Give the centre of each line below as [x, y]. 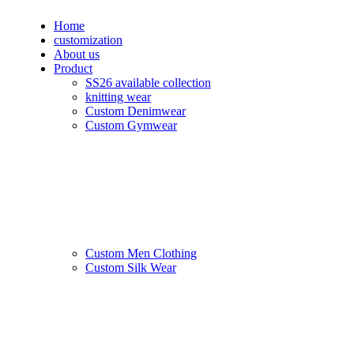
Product [73, 68]
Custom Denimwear [136, 111]
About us [77, 54]
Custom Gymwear [131, 125]
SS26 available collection [148, 83]
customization [88, 40]
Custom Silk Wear [131, 267]
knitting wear [118, 97]
